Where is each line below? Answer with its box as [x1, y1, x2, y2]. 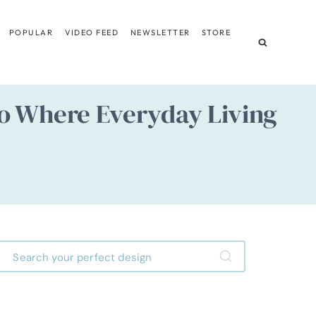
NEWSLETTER [130, 27, 190, 37]
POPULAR [8, 27, 54, 37]
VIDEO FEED [64, 27, 119, 37]
